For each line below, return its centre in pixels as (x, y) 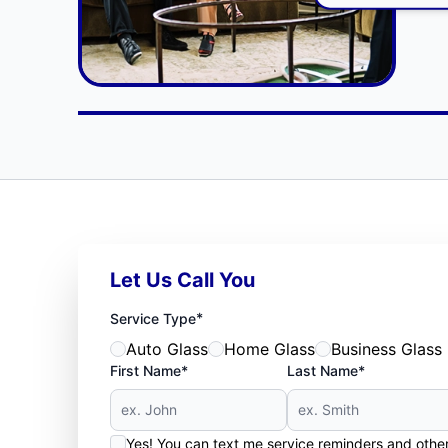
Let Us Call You (182, 280)
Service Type (152, 319)
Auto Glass (166, 349)
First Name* (148, 371)
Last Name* (326, 371)
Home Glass (269, 349)
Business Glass (386, 349)
